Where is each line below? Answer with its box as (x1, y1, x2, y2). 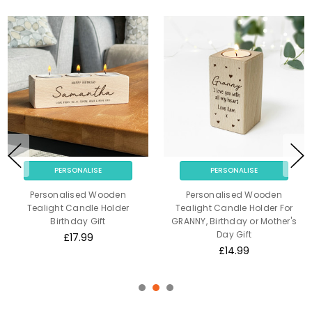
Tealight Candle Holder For (163, 201, 281, 214)
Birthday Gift (38, 214, 94, 227)
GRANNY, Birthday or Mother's (159, 214, 285, 227)
